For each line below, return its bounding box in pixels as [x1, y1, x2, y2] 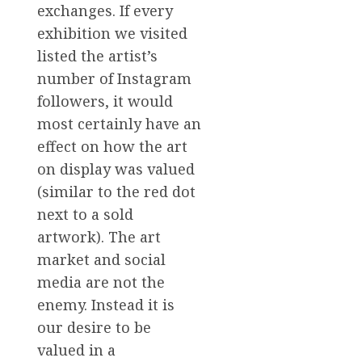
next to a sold [37, 204, 133, 224]
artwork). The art [37, 226, 161, 246]
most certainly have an [37, 113, 201, 133]
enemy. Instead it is [37, 294, 175, 314]
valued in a [37, 339, 116, 360]
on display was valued [37, 158, 195, 179]
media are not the [37, 271, 165, 292]
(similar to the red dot [37, 181, 196, 201]
